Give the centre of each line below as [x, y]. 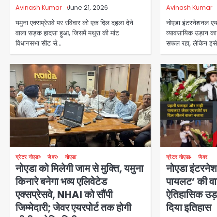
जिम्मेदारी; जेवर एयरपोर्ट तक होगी [73, 207]
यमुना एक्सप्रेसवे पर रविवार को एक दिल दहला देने [74, 23]
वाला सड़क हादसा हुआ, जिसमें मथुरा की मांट [67, 33]
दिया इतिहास [188, 208]
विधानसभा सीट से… [39, 43]
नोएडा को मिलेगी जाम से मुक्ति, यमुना [79, 168]
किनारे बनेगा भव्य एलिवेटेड [61, 181]
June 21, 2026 [87, 8]
